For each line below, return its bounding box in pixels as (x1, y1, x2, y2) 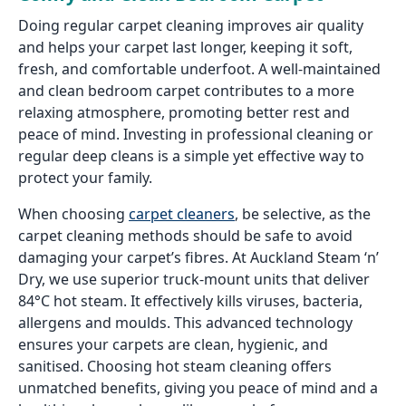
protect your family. (18, 168, 152, 188)
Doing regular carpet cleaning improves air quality (18, 15, 363, 35)
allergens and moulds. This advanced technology (18, 313, 353, 333)
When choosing (18, 204, 129, 224)
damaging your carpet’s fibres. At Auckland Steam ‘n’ (18, 247, 379, 267)
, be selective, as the (235, 204, 371, 224)
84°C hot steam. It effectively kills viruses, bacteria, (18, 291, 362, 311)
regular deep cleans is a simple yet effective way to (18, 146, 364, 166)
